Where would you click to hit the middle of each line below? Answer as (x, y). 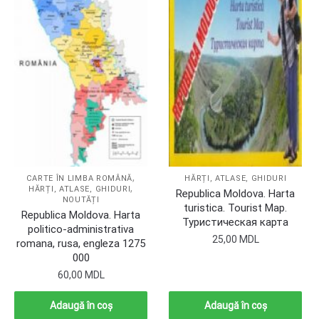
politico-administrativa (81, 229)
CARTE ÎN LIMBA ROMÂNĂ (80, 178)
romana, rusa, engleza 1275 (81, 243)
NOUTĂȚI (81, 199)
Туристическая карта (236, 222)
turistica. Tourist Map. (236, 208)
